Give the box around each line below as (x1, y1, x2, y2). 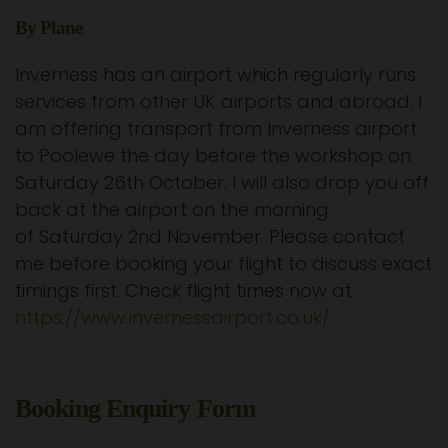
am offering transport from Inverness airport (15, 115, 417, 141)
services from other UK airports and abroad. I (15, 88, 422, 114)
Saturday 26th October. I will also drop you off (15, 169, 429, 195)
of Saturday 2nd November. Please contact (15, 223, 405, 249)
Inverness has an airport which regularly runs (15, 61, 416, 87)
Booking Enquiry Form (15, 393, 256, 423)
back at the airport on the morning (15, 196, 329, 222)
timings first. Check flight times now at (15, 277, 352, 303)
